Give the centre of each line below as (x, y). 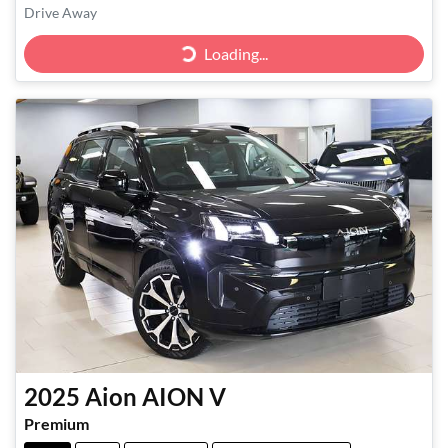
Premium (56, 424)
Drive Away (60, 12)
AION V (184, 397)
